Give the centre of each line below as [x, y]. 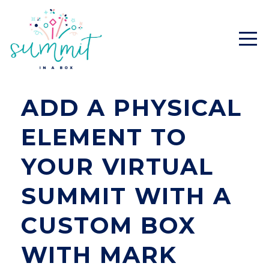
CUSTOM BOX [109, 225]
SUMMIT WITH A [126, 196]
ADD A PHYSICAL [131, 108]
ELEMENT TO [104, 137]
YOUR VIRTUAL [117, 167]
